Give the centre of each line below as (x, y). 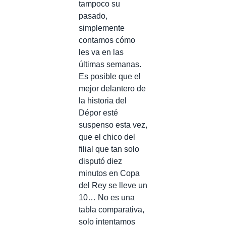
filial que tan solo (109, 149)
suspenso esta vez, (113, 125)
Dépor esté (98, 113)
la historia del (103, 101)
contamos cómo (107, 40)
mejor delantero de (112, 89)
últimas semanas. (110, 64)
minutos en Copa (109, 173)
